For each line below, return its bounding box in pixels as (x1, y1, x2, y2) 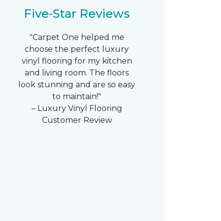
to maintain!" (52, 92, 102, 101)
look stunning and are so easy (18, 80, 136, 89)
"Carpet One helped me (29, 33, 124, 42)
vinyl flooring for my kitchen (21, 56, 132, 66)
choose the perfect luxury (25, 44, 129, 54)
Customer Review (41, 115, 112, 125)
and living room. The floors (25, 68, 129, 77)
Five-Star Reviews (24, 6, 130, 21)
